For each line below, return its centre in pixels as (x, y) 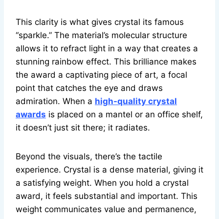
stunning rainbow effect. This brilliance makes (106, 62)
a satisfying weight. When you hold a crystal (102, 183)
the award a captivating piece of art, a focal (101, 75)
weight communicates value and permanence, (106, 209)
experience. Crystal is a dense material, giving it (109, 170)
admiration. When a (55, 101)
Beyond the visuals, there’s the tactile (89, 157)
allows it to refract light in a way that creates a (107, 49)
